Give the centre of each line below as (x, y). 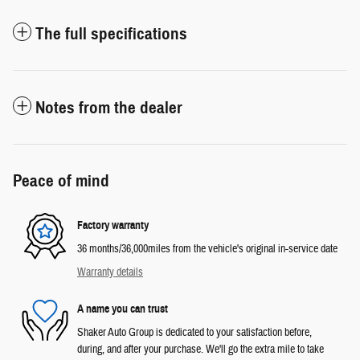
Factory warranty (113, 226)
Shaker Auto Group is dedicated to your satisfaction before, (194, 332)
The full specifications (111, 33)
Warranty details (110, 272)
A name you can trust (123, 309)
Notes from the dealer (109, 107)
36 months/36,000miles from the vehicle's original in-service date (207, 249)
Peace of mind (61, 180)
